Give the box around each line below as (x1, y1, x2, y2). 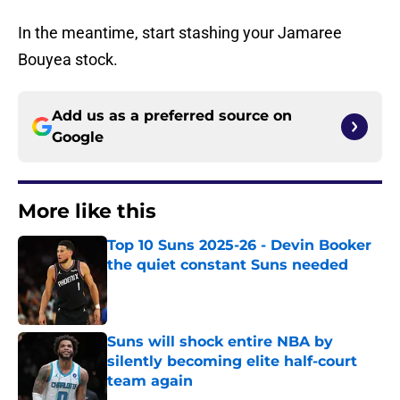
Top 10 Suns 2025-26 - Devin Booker (107, 237, 371, 254)
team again (107, 372, 193, 390)
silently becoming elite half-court (107, 353, 357, 371)
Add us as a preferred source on (52, 107, 292, 125)
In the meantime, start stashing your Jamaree (18, 23, 342, 43)
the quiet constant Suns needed (107, 256, 348, 274)
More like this (18, 199, 156, 224)
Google (52, 129, 104, 146)
